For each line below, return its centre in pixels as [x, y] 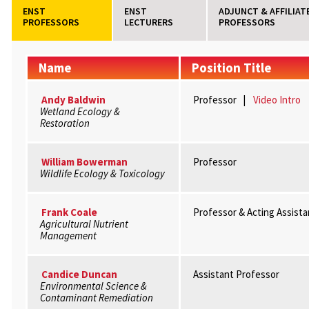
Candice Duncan [79, 274]
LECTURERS [149, 22]
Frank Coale [69, 212]
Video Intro [277, 100]
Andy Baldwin [73, 100]
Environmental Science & [93, 286]
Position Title [231, 68]
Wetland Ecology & [80, 111]
